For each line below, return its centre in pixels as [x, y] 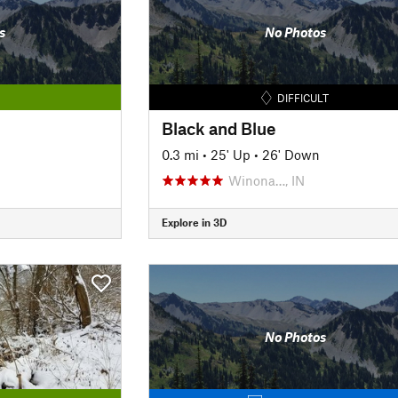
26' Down [291, 154]
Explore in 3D [194, 222]
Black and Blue [219, 128]
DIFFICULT [303, 97]
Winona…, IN [266, 180]
